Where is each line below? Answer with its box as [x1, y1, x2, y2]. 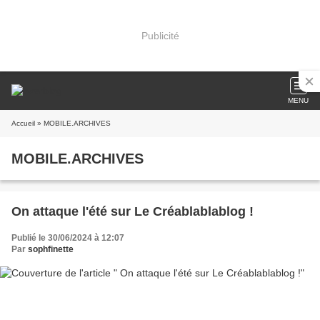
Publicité [141, 29, 179, 41]
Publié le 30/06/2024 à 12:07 [11, 233, 124, 243]
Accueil [11, 119, 35, 127]
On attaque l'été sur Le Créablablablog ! [11, 204, 254, 219]
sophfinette [28, 244, 74, 254]
